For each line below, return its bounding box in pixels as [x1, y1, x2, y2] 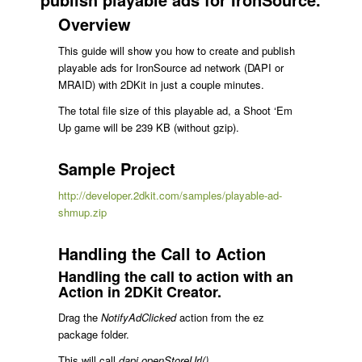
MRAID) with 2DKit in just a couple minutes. [57, 77, 264, 93]
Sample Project [57, 157, 175, 181]
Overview [57, 12, 131, 36]
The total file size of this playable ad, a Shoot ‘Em [57, 103, 293, 119]
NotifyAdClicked [100, 309, 176, 326]
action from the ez [175, 309, 264, 326]
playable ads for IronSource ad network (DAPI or [57, 60, 284, 76]
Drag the [57, 309, 101, 326]
